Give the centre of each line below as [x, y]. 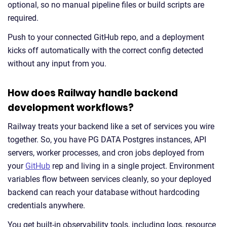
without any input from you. [57, 64]
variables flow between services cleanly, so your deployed [109, 179]
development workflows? [71, 108]
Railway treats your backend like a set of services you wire [111, 126]
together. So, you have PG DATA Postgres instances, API [107, 140]
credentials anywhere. [46, 205]
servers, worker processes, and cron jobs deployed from [106, 153]
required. [23, 18]
